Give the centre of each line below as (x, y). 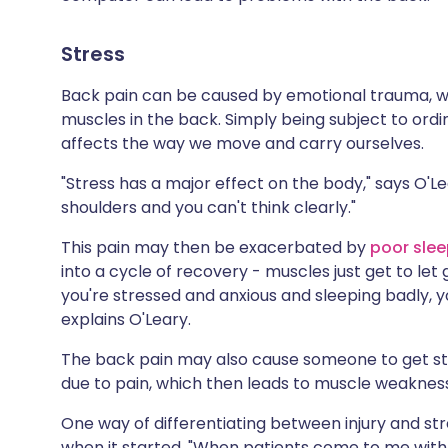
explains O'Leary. (126, 319)
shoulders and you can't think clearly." (208, 207)
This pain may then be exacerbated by (215, 247)
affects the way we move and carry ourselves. (242, 143)
